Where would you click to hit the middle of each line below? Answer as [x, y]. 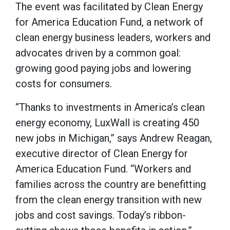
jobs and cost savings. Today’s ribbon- [101, 215]
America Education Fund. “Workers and [103, 169]
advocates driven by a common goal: [98, 53]
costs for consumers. [64, 84]
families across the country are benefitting [111, 185]
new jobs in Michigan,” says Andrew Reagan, [114, 138]
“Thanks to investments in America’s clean [110, 108]
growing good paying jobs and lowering [103, 69]
